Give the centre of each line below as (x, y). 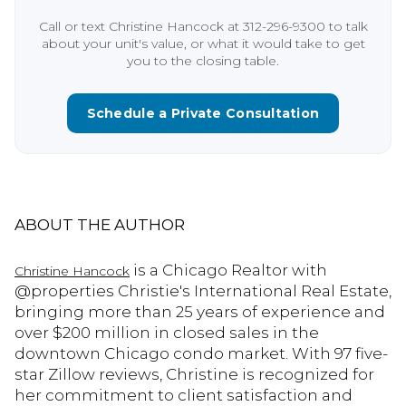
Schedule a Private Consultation (203, 114)
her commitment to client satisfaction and (184, 395)
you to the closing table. (203, 60)
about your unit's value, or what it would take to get (203, 43)
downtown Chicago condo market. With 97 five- (201, 353)
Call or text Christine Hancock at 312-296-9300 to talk (203, 26)
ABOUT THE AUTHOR (100, 225)
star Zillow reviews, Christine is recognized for (194, 374)
